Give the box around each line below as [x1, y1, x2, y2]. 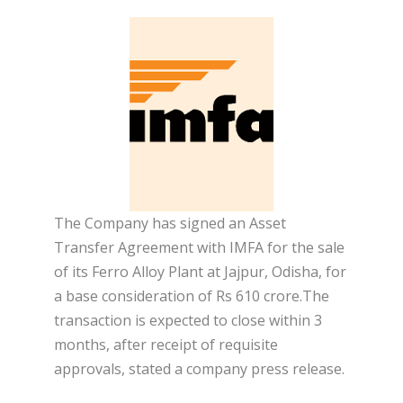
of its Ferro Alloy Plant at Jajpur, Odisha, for [54, 261, 346, 282]
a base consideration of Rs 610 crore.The [54, 285, 329, 306]
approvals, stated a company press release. [54, 358, 345, 379]
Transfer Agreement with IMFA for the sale [54, 237, 345, 257]
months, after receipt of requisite [54, 334, 278, 354]
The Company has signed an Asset [54, 212, 286, 233]
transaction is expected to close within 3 [54, 309, 322, 330]
